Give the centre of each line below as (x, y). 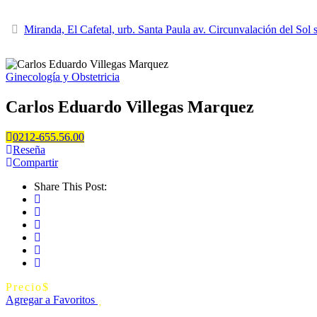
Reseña (29, 149)
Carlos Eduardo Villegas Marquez (130, 106)
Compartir (35, 162)
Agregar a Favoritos (50, 299)
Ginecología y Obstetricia (63, 77)
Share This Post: (70, 186)
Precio (24, 287)
